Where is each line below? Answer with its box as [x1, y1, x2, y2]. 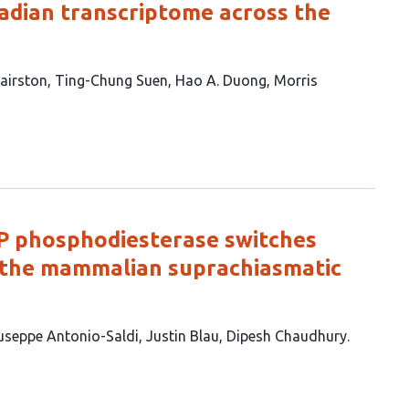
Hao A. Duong [175, 71, 267, 89]
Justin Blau [146, 327, 219, 344]
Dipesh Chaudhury [226, 327, 347, 344]
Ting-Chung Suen [55, 71, 168, 89]
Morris [274, 71, 318, 89]
